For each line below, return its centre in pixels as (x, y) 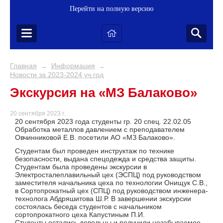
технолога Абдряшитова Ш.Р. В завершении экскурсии (103, 199)
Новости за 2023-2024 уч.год (57, 75)
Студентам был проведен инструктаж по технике (95, 151)
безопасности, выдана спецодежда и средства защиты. (106, 159)
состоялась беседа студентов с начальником (88, 207)
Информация (73, 66)
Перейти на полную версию (111, 9)
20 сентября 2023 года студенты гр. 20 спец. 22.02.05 (103, 122)
